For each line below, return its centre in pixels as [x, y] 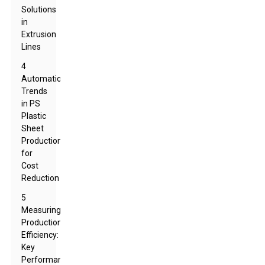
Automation [44, 79]
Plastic [34, 116]
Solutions [39, 9]
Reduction [41, 178]
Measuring [41, 210]
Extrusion [39, 34]
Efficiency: [40, 235]
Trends [35, 91]
